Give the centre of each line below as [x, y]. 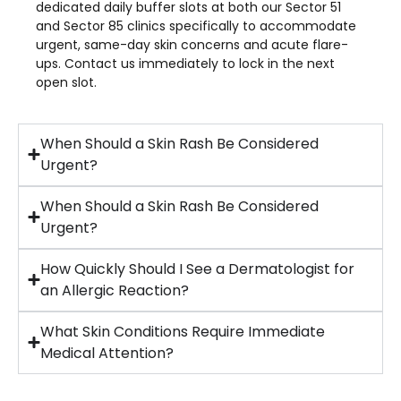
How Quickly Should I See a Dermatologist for [197, 269]
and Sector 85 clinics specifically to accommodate [196, 26]
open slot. [68, 83]
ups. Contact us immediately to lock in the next [185, 64]
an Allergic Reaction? [115, 290]
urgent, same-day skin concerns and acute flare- [192, 45]
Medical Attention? [107, 353]
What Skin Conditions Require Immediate [183, 331]
